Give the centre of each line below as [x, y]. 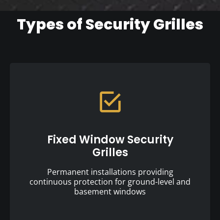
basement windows [110, 191]
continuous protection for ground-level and [110, 181]
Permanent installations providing [110, 172]
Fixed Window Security [110, 139]
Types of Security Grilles [110, 24]
